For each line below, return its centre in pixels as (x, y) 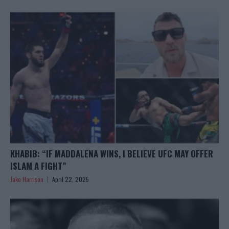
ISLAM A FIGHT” (38, 166)
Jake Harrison (27, 179)
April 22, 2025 (71, 179)
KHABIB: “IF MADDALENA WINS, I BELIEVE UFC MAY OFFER (112, 154)
